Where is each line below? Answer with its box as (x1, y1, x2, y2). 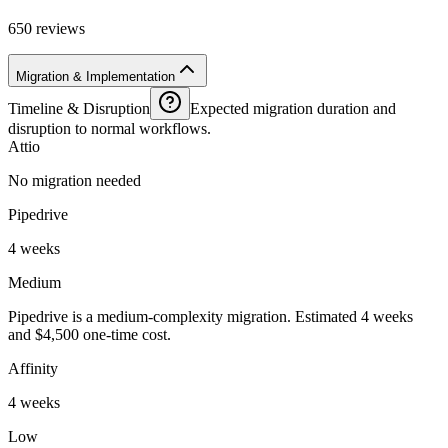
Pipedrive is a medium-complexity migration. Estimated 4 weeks (8, 307, 413, 325)
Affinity (8, 359, 58, 377)
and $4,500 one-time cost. (8, 325, 171, 343)
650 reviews (8, 19, 85, 37)
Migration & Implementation (16, 68, 175, 84)
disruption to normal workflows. (8, 119, 211, 137)
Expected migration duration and (190, 99, 396, 117)
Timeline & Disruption (8, 99, 150, 117)
